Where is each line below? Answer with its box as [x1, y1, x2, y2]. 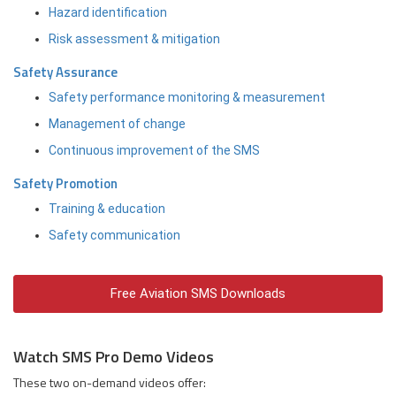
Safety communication [49, 227, 180, 242]
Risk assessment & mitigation [49, 31, 220, 46]
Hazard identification [49, 4, 167, 19]
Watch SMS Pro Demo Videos [13, 344, 214, 369]
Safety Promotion [13, 172, 118, 194]
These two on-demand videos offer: [13, 372, 206, 392]
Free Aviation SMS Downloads [110, 285, 286, 301]
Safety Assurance [13, 61, 118, 82]
